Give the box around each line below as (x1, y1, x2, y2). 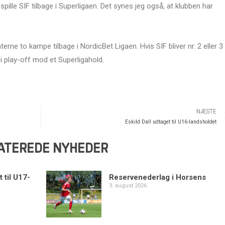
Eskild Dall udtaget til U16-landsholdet (125, 119, 216, 125)
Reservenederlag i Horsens (108, 172, 206, 182)
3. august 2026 (108, 182, 147, 189)
